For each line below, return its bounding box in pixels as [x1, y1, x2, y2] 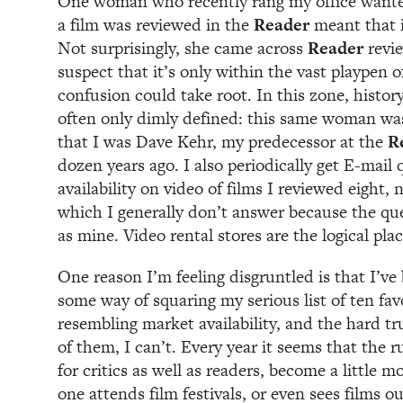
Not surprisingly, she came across [58, 36, 308, 61]
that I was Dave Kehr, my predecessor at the [58, 130, 383, 155]
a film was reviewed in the [58, 13, 254, 38]
